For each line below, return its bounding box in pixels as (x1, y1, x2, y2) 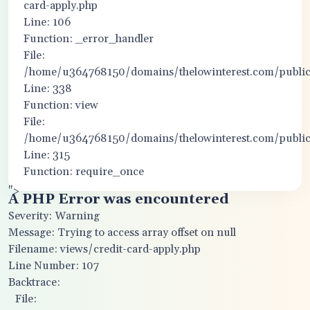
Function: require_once (24, 165, 144, 179)
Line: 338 (24, 82, 72, 95)
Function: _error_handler (24, 32, 154, 46)
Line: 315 (24, 148, 70, 162)
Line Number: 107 (8, 259, 99, 273)
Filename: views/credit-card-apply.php (8, 242, 201, 256)
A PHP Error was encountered (8, 190, 229, 208)
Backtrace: (8, 275, 60, 289)
